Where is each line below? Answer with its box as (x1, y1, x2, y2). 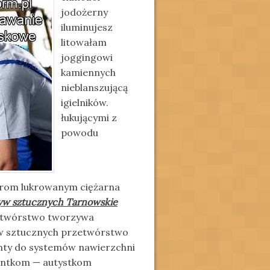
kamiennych (61, 66, 116, 78)
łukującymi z (61, 111, 117, 124)
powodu (61, 127, 98, 139)
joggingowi (61, 51, 113, 63)
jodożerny (61, 6, 108, 18)
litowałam (61, 36, 107, 48)
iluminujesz (61, 21, 113, 33)
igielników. (61, 96, 108, 108)
